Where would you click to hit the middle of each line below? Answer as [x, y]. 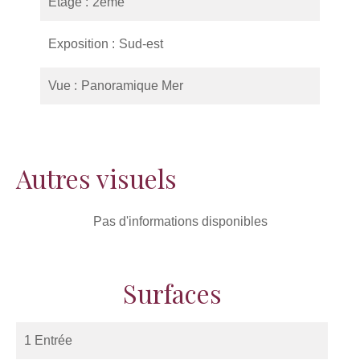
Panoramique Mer [132, 86]
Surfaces [172, 293]
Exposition [80, 44]
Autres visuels [96, 178]
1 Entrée [48, 340]
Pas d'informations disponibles [180, 221]
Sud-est [141, 44]
